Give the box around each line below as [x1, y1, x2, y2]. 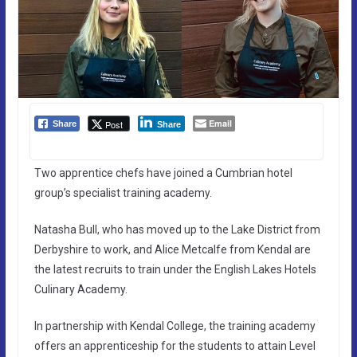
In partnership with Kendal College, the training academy [33, 319, 316, 332]
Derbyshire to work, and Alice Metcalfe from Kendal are [33, 242, 311, 256]
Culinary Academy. [33, 282, 127, 296]
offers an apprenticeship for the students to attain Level [33, 339, 316, 352]
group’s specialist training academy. [33, 186, 212, 199]
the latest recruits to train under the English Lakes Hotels [33, 262, 316, 276]
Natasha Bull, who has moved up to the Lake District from [33, 222, 320, 236]
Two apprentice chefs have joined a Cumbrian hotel [33, 166, 292, 179]
